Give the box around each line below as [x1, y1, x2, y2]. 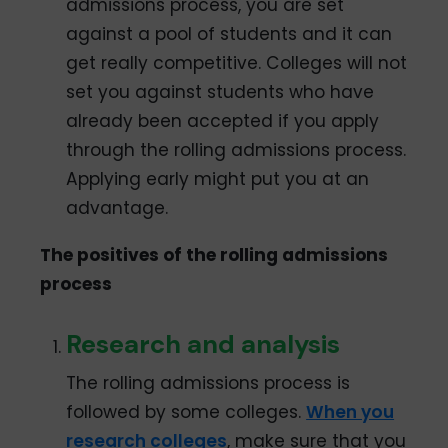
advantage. [66, 195, 169, 220]
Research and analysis [66, 327, 341, 362]
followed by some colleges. [66, 400, 307, 425]
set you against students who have [66, 79, 375, 104]
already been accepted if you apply [66, 108, 380, 133]
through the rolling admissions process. [66, 137, 407, 162]
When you [306, 400, 395, 425]
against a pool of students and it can [66, 21, 393, 46]
